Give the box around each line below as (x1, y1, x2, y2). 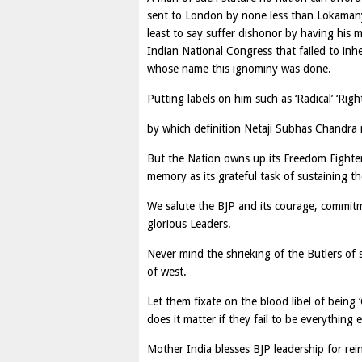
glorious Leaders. (147, 217, 231, 230)
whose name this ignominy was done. (147, 62, 331, 75)
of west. (147, 265, 187, 278)
